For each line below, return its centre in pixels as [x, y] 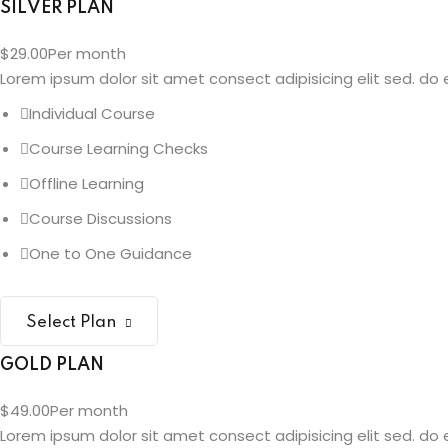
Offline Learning [86, 184]
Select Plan [71, 323]
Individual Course [92, 114]
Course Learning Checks [118, 149]
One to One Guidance [110, 254]
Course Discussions [100, 219]
